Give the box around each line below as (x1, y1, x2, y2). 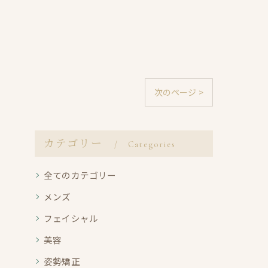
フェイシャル (44, 212, 99, 224)
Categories (128, 139, 176, 150)
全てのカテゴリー (44, 169, 117, 181)
